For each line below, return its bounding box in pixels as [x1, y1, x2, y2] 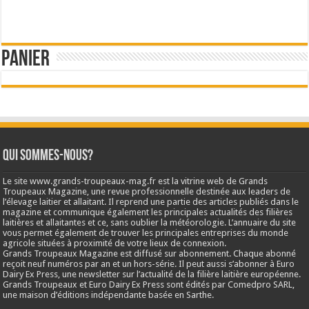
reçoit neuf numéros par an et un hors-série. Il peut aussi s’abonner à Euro [3, 258, 295, 269]
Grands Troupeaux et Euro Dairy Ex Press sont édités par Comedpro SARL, [3, 279, 295, 290]
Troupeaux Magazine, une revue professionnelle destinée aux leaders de [3, 186, 291, 197]
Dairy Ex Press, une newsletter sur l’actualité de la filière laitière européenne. [3, 268, 301, 279]
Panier [1, 48, 50, 71]
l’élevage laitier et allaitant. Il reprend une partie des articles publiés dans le [3, 196, 299, 207]
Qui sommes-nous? [3, 148, 94, 164]
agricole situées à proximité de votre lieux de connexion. [3, 237, 227, 248]
